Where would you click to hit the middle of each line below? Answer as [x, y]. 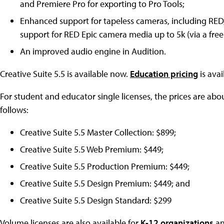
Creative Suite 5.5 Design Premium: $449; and [105, 183]
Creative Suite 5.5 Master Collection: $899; [98, 132]
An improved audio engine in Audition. [93, 51]
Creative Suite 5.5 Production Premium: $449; [105, 166]
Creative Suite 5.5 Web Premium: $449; [92, 149]
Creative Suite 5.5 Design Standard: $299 [96, 200]
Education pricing [164, 73]
